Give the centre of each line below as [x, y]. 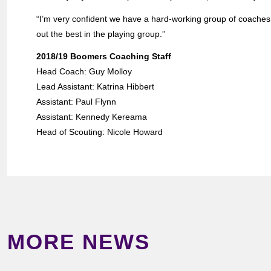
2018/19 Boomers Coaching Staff [104, 57]
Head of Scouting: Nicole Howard [100, 132]
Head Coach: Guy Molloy [84, 72]
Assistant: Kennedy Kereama [92, 117]
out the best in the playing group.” [101, 34]
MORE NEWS [79, 242]
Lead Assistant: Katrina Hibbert [95, 87]
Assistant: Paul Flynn [76, 102]
